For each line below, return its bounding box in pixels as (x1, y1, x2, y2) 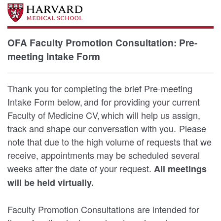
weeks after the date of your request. (7, 162, 154, 175)
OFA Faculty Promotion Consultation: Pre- (7, 36, 197, 50)
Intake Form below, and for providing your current (7, 95, 200, 109)
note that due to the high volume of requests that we (7, 135, 212, 148)
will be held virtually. (7, 176, 94, 189)
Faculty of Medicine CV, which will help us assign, (7, 109, 200, 122)
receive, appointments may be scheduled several (7, 148, 200, 162)
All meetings (154, 162, 207, 176)
